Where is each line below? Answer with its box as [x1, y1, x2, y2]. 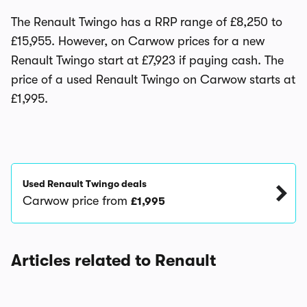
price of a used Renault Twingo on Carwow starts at [11, 73, 295, 86]
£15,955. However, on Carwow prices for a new [11, 34, 265, 48]
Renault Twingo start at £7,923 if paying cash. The [11, 53, 284, 67]
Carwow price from [23, 194, 131, 208]
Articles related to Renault [11, 251, 216, 270]
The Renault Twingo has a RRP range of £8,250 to [11, 15, 282, 29]
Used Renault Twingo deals [23, 178, 147, 189]
